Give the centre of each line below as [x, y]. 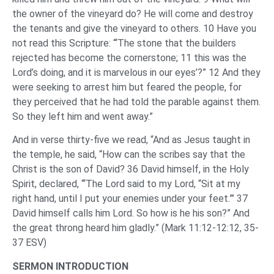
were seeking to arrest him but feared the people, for [127, 87]
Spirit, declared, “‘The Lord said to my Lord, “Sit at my [126, 184]
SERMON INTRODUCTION [70, 266]
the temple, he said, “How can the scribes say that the [129, 155]
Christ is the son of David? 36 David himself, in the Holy [131, 169]
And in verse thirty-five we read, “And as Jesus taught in [131, 140]
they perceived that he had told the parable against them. [136, 102]
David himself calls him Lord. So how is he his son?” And [131, 213]
